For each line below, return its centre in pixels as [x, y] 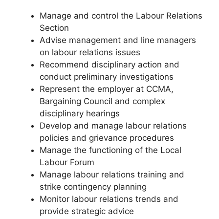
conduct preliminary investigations [107, 77]
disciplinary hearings [80, 114]
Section [54, 28]
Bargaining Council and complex [102, 101]
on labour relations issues [90, 53]
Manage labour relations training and [112, 175]
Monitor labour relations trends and [109, 199]
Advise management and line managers [118, 40]
